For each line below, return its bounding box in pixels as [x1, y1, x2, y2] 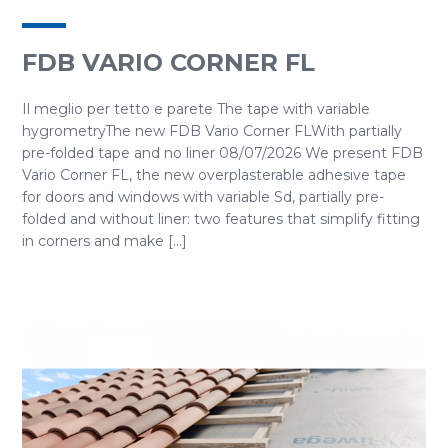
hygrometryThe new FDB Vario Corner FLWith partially [22, 122, 402, 140]
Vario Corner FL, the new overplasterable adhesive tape [22, 166, 406, 184]
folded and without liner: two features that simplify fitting [22, 210, 420, 228]
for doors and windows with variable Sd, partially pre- [22, 188, 384, 206]
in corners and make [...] [22, 232, 187, 250]
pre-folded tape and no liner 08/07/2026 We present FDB [22, 144, 423, 162]
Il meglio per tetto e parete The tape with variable [22, 100, 370, 118]
